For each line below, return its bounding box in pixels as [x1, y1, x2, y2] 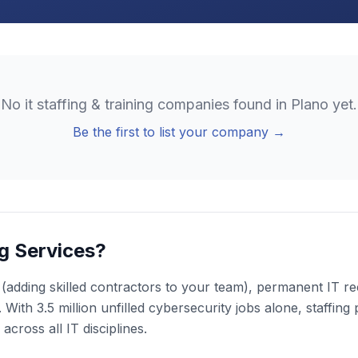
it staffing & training [25, 96, 153, 113]
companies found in [153, 96, 291, 113]
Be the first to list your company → [73, 124, 285, 140]
